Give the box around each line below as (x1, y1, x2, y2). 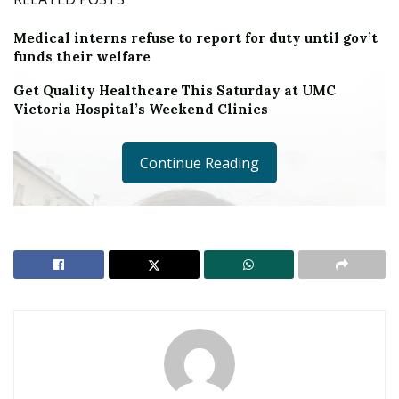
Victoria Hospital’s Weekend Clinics (13, 101, 268, 118)
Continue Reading (140, 153, 259, 174)
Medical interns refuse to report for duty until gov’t (13, 29, 378, 47)
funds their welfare (13, 48, 151, 66)
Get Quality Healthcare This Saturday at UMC (13, 82, 336, 100)
